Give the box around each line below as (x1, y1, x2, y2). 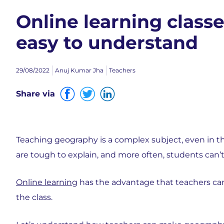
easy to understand (16, 31, 198, 53)
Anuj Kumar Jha (55, 66, 103, 74)
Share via (16, 89, 55, 98)
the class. (16, 192, 52, 202)
